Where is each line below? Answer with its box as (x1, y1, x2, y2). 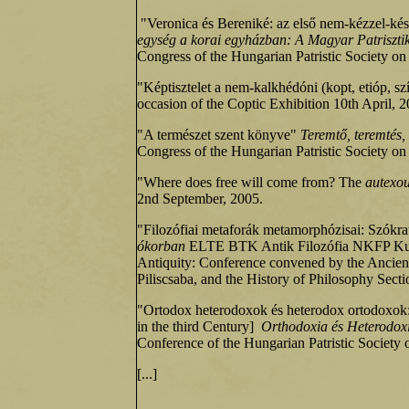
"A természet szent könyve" (137, 127, 297, 143)
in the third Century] (137, 319, 257, 335)
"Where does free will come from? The (137, 174, 365, 191)
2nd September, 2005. (137, 191, 263, 207)
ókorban (137, 238, 185, 255)
